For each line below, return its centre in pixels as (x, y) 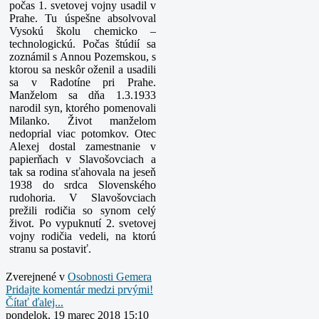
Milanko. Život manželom (83, 121)
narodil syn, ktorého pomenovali (83, 108)
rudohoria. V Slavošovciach (83, 198)
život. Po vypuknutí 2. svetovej (83, 223)
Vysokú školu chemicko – (83, 31)
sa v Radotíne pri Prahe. (83, 82)
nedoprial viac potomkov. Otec (83, 134)
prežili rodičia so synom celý (83, 210)
